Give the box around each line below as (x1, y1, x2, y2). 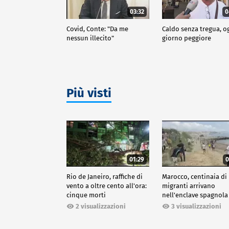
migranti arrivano (162, 181, 216, 190)
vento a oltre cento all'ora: (66, 181, 147, 190)
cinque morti (66, 191, 106, 199)
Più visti (66, 85, 111, 100)
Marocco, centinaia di (162, 172, 227, 180)
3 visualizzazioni (171, 202, 222, 211)
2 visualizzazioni (76, 202, 126, 210)
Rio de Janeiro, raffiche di (66, 172, 143, 180)
